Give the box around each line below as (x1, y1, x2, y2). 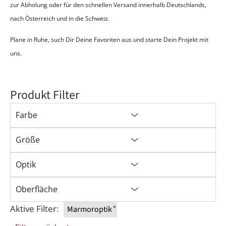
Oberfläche (16, 184, 58, 195)
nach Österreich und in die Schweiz (10, 14, 108, 23)
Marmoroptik (67, 204, 112, 215)
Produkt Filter (10, 86, 79, 104)
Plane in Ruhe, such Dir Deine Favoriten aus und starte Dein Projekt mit (10, 35, 208, 44)
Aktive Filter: (10, 203, 59, 215)
